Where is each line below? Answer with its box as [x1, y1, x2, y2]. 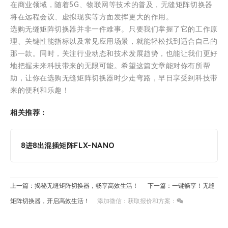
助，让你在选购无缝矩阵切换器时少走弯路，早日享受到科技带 [10, 74, 218, 82]
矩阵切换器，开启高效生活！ [10, 197, 90, 205]
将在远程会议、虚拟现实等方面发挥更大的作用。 [10, 13, 174, 21]
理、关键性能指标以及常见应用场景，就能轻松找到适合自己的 [10, 37, 218, 46]
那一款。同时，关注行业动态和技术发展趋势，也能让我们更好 [10, 49, 218, 58]
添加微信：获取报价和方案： [90, 197, 177, 205]
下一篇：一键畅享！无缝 [148, 182, 215, 190]
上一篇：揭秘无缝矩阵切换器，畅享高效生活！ [10, 182, 138, 190]
